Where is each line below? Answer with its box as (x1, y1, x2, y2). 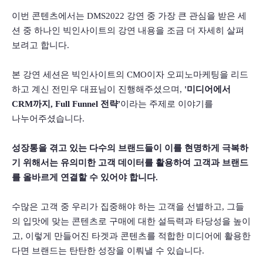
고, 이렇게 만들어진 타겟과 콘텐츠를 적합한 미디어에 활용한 (12, 231, 251, 241)
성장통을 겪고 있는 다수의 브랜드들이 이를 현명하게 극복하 (12, 143, 248, 153)
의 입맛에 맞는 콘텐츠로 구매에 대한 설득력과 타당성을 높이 (12, 217, 251, 227)
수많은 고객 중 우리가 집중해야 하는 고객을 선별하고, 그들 (12, 202, 244, 212)
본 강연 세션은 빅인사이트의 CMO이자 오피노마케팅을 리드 (12, 70, 248, 80)
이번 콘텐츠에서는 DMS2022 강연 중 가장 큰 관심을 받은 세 (12, 11, 247, 21)
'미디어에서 (184, 85, 231, 95)
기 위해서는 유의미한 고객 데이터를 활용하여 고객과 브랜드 (12, 158, 248, 168)
